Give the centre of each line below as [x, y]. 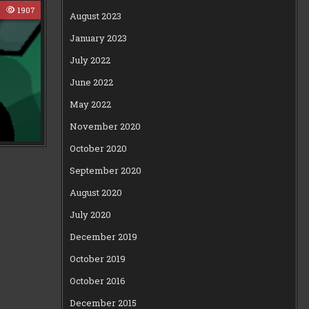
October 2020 [99, 148]
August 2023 [96, 16]
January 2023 [99, 38]
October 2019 [98, 258]
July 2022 [90, 60]
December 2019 [104, 236]
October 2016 [98, 280]
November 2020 [106, 126]
